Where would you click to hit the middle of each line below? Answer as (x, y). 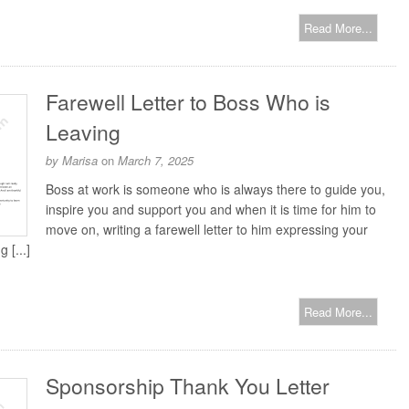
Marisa (80, 160)
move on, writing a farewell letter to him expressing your (207, 229)
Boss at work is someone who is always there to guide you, (215, 189)
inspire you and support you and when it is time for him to (211, 209)
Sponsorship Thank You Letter (188, 386)
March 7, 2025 (156, 160)
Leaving (83, 132)
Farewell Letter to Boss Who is (188, 102)
